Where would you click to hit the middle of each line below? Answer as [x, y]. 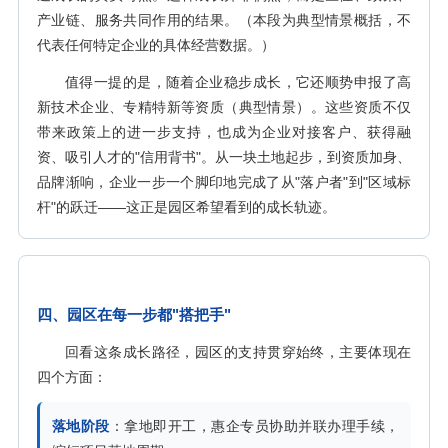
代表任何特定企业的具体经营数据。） [156, 45]
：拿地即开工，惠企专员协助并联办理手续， [254, 426]
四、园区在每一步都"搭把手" [134, 314]
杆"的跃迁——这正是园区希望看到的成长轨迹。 [186, 207]
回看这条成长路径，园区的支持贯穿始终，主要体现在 [238, 352]
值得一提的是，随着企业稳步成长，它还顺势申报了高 [238, 82]
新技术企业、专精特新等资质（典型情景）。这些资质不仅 [224, 107]
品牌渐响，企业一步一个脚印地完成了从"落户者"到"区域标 [224, 182]
